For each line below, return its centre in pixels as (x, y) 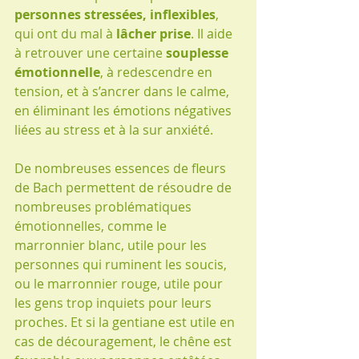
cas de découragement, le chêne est (125, 341)
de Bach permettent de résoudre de (125, 187)
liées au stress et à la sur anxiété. (114, 129)
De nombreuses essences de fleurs (122, 168)
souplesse (199, 52)
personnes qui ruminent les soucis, (122, 264)
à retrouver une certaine (90, 52)
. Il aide (213, 33)
